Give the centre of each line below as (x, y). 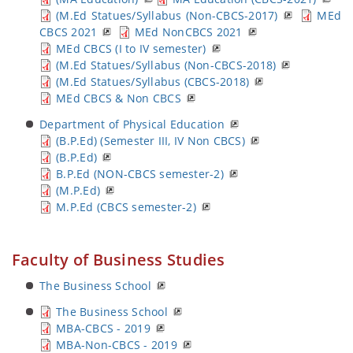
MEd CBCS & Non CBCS (119, 98)
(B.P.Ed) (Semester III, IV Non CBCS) (150, 141)
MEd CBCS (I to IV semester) (131, 48)
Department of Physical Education (132, 124)
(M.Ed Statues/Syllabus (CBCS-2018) (153, 82)
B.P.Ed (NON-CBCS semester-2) (140, 174)
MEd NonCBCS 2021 (188, 32)
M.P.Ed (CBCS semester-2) (126, 207)
